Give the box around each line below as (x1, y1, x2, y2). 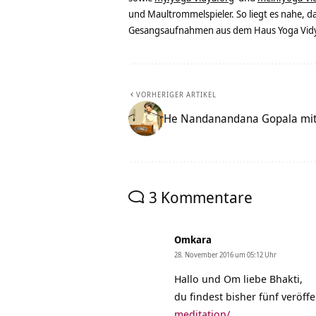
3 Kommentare (149, 186, 253, 208)
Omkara (174, 233, 212, 247)
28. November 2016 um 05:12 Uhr (174, 250, 276, 260)
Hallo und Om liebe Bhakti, (174, 272, 303, 286)
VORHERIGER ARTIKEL (136, 90, 217, 100)
